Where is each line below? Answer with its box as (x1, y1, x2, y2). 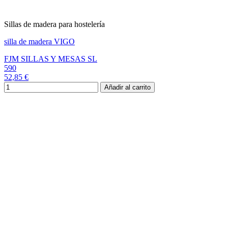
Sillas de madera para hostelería (4, 20, 105, 29)
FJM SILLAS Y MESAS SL (4, 54, 97, 64)
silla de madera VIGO (4, 37, 75, 46)
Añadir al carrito (104, 83, 151, 92)
